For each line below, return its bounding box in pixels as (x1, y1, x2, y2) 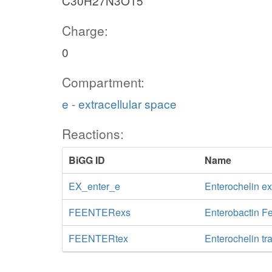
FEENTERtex (69, 231, 128, 245)
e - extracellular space (62, 95, 177, 112)
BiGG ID (69, 153, 105, 167)
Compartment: (62, 73, 144, 91)
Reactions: (62, 124, 124, 143)
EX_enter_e (69, 179, 120, 193)
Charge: (62, 21, 108, 39)
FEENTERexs (69, 205, 131, 219)
